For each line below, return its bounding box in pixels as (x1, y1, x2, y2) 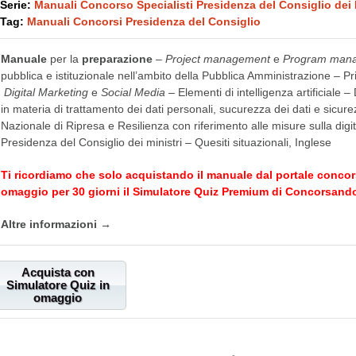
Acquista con (21, 265, 95, 280)
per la (46, 52, 82, 66)
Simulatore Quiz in (6, 278, 110, 292)
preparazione (81, 52, 156, 66)
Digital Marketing (3, 86, 88, 99)
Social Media (100, 86, 165, 99)
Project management (164, 52, 270, 66)
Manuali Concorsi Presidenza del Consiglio (26, 15, 261, 29)
